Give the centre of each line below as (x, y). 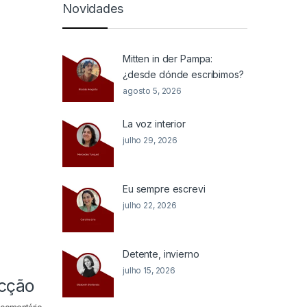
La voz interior (154, 123)
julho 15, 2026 (149, 270)
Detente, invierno (161, 254)
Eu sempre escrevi (164, 188)
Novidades (93, 9)
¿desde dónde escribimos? (183, 74)
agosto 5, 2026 (152, 90)
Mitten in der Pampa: (168, 58)
